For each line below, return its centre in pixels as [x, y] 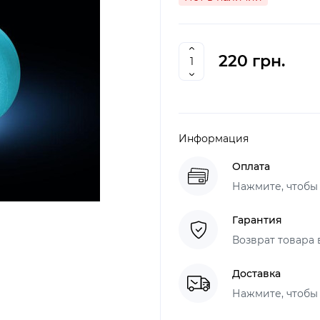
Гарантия [257, 220]
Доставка [256, 273]
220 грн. [252, 61]
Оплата [251, 166]
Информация [214, 139]
